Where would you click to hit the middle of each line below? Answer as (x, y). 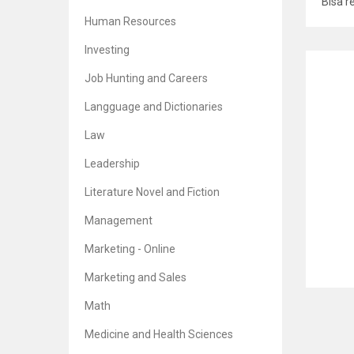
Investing (107, 50)
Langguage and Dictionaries (154, 107)
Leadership (112, 164)
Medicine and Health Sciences (159, 334)
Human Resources (130, 21)
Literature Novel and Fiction (152, 192)
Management (119, 220)
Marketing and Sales (136, 277)
